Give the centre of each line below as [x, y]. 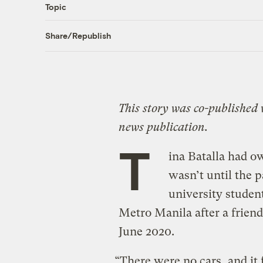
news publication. [163, 127]
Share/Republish [78, 36]
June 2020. [146, 231]
